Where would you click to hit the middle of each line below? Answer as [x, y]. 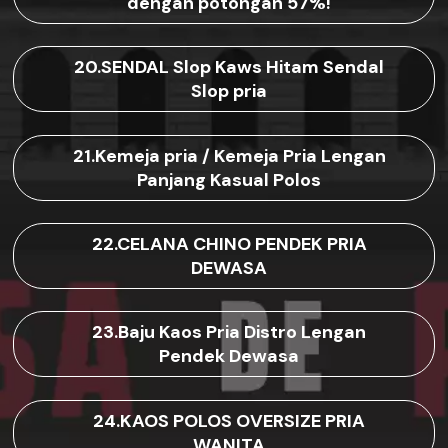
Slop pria [229, 91]
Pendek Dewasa [229, 356]
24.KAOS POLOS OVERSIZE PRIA [229, 420]
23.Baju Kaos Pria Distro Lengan [229, 332]
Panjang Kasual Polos [229, 179]
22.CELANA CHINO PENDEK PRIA [229, 243]
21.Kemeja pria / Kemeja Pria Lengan [229, 155]
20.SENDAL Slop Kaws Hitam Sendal [229, 67]
